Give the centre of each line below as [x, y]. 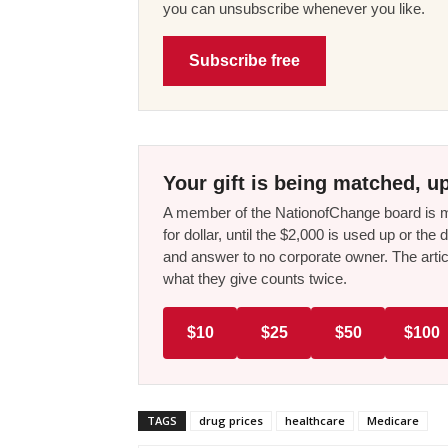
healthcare [315, 420]
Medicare [393, 420]
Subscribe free [244, 60]
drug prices [231, 420]
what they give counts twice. [255, 278]
